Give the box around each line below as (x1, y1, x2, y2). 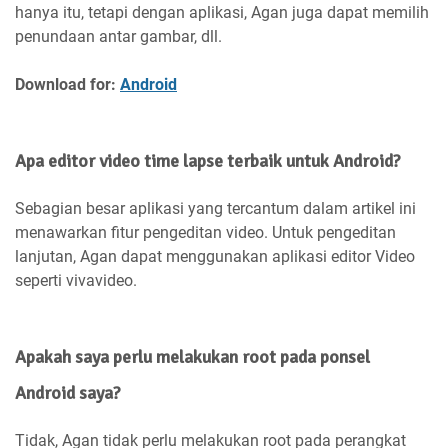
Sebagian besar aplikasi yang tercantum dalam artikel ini (15, 199, 416, 219)
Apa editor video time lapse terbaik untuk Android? (15, 150, 400, 173)
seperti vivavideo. (15, 271, 137, 291)
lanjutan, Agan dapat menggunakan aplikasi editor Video (15, 247, 415, 267)
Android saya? (15, 382, 120, 405)
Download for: (15, 75, 120, 95)
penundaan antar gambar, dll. (15, 27, 222, 47)
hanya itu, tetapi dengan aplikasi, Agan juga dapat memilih (15, 3, 429, 23)
